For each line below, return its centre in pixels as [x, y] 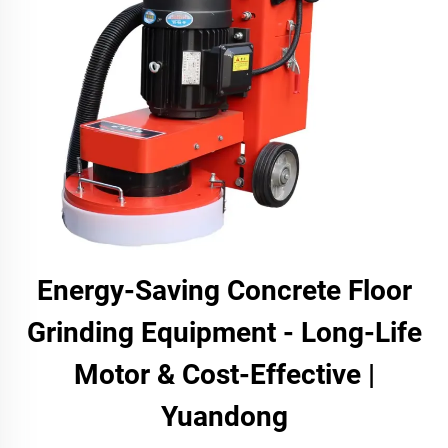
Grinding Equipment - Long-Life [224, 332]
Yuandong [224, 416]
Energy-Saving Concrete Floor [224, 290]
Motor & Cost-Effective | [224, 374]
